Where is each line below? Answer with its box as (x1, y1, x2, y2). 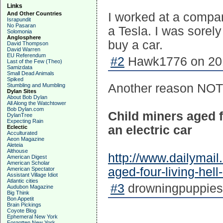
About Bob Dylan (7, 94, 47, 100)
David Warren (7, 46, 40, 52)
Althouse (7, 148, 28, 154)
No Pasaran (7, 22, 36, 28)
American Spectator (7, 166, 55, 172)
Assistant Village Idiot (7, 172, 58, 178)
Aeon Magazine (7, 136, 44, 142)
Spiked (7, 76, 23, 82)
